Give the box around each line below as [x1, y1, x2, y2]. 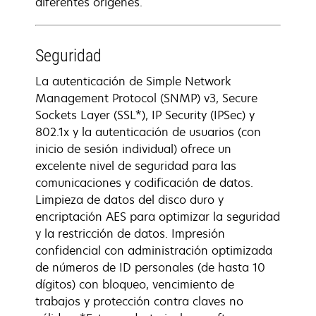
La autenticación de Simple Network [35, 73, 231, 89]
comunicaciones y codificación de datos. [35, 175, 253, 190]
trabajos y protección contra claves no [35, 293, 243, 309]
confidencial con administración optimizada [35, 243, 272, 258]
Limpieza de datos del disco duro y [35, 192, 224, 207]
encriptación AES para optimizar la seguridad [35, 209, 280, 224]
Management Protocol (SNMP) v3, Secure [35, 90, 257, 106]
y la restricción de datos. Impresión [35, 226, 225, 241]
